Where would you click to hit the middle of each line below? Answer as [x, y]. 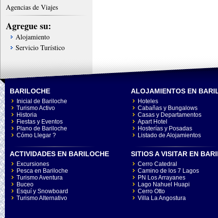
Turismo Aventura [40, 178]
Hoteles [148, 101]
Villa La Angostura [162, 198]
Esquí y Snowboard [42, 191]
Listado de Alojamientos [169, 135]
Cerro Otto [151, 191]
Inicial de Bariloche [42, 101]
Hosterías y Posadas [165, 128]
